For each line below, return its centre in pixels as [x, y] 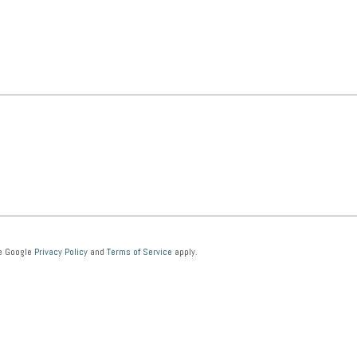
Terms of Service [139, 252]
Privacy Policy [61, 252]
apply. [185, 252]
